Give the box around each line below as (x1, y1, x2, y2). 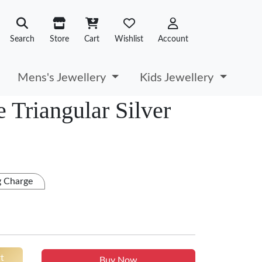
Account (158, 35, 188, 43)
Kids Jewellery (140, 71, 217, 84)
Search (10, 35, 35, 43)
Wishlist (115, 35, 143, 43)
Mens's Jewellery (18, 71, 109, 84)
